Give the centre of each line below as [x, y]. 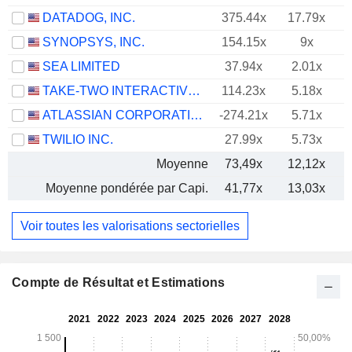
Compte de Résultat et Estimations [119, 283]
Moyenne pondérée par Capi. [127, 188]
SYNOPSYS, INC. [93, 42]
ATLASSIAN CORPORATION [196, 115]
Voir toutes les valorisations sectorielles [130, 225]
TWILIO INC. [78, 139]
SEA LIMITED [81, 66]
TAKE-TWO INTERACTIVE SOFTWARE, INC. [194, 91]
